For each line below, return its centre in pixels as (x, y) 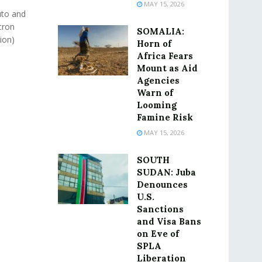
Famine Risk (165, 117)
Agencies (158, 80)
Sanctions (160, 209)
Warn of (155, 93)
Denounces (162, 185)
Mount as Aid (167, 68)
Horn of (154, 44)
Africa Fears (165, 56)
